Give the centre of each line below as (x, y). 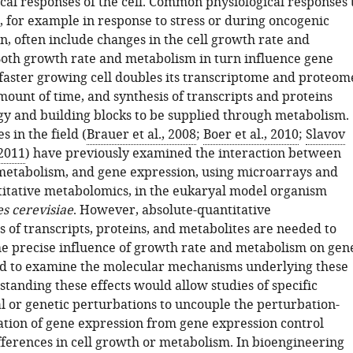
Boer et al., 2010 (251, 135)
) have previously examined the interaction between (183, 154)
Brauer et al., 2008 (141, 135)
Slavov (325, 135)
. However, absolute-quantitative (172, 210)
